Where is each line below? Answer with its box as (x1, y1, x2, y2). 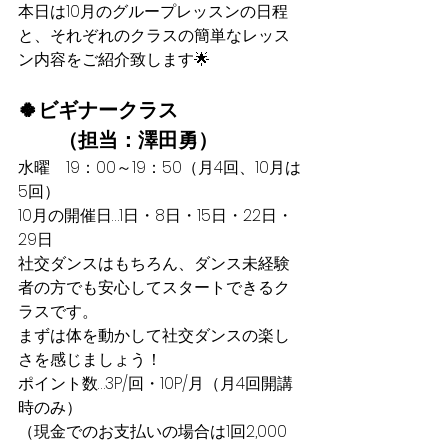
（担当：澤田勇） (18, 126, 218, 154)
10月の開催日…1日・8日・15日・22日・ (18, 204, 293, 227)
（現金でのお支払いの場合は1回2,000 (18, 420, 287, 443)
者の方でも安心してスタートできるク (18, 276, 290, 299)
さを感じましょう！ (18, 348, 162, 371)
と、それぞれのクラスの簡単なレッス (18, 24, 290, 47)
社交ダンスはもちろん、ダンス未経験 (18, 252, 290, 275)
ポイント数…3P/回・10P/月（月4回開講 (18, 372, 293, 395)
